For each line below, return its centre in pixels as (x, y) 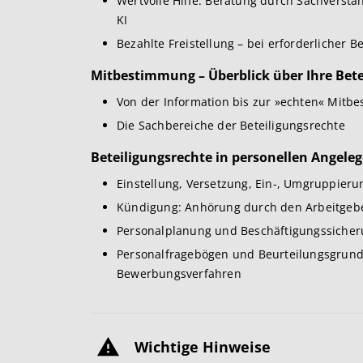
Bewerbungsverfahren (179, 274)
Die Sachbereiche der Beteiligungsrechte (231, 126)
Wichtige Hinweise (203, 347)
